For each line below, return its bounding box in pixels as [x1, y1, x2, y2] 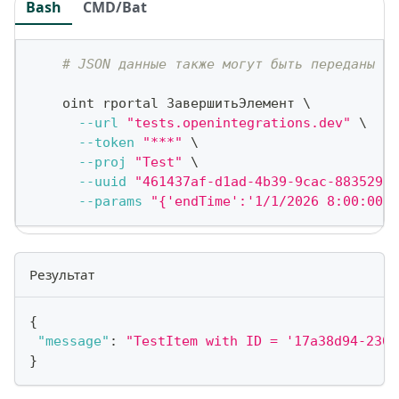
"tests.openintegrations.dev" [126, 115, 351, 132]
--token [78, 134, 134, 151]
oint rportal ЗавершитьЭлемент [30, 95, 303, 112]
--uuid [78, 174, 126, 191]
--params [78, 193, 142, 210]
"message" [37, 332, 110, 349]
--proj [78, 154, 126, 171]
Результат [29, 265, 94, 283]
